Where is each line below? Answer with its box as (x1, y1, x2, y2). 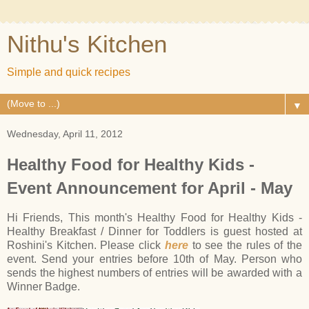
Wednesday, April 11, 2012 (7, 128, 123, 139)
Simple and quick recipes (7, 66, 130, 78)
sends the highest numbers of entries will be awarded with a (7, 266, 302, 279)
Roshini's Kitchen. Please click (7, 239, 165, 251)
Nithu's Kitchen (7, 31, 167, 57)
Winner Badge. (7, 280, 80, 292)
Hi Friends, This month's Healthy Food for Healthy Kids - (7, 211, 302, 223)
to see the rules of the (192, 239, 303, 251)
